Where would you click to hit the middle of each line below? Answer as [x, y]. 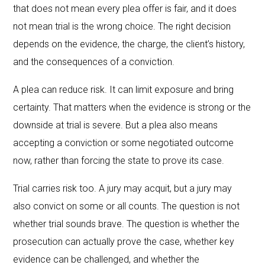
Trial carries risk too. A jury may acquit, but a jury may [123, 188]
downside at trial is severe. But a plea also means [116, 125]
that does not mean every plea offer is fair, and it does [125, 8]
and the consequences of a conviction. [94, 62]
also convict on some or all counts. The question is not [127, 206]
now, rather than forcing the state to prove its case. [119, 160]
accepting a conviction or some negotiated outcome [124, 143]
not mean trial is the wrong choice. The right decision [122, 26]
